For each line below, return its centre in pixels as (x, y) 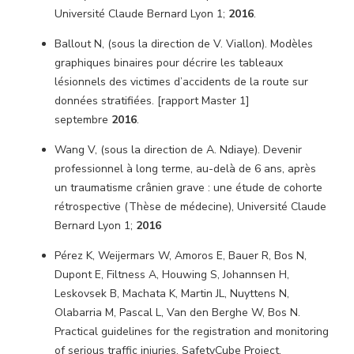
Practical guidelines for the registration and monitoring (192, 331)
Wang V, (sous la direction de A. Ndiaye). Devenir (178, 150)
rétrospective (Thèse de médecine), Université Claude (190, 207)
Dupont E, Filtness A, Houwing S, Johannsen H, (172, 275)
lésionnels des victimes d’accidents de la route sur (181, 82)
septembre (83, 120)
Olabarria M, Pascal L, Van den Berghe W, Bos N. (177, 313)
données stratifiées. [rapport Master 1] (152, 101)
